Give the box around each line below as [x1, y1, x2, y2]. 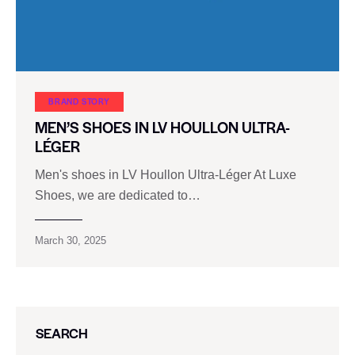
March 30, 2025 [35, 235, 106, 247]
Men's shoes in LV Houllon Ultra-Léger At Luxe [35, 168, 296, 182]
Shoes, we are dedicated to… [35, 189, 200, 203]
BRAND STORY [48, 94, 110, 107]
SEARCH [36, 323, 88, 343]
